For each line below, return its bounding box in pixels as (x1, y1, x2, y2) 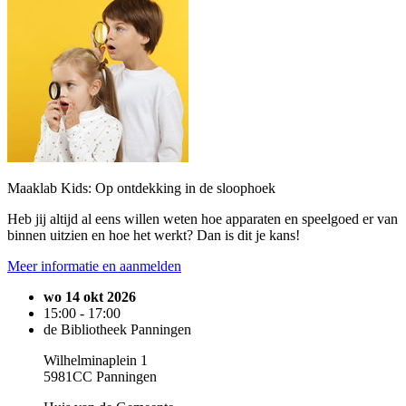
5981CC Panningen (43, 369, 157, 384)
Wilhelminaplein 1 (43, 353, 148, 368)
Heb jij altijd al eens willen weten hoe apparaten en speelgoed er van (7, 211, 398, 227)
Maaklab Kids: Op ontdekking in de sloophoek (7, 180, 275, 196)
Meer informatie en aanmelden (7, 258, 181, 274)
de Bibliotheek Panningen (43, 322, 191, 337)
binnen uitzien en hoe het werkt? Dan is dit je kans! (7, 227, 300, 243)
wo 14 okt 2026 (43, 289, 136, 304)
